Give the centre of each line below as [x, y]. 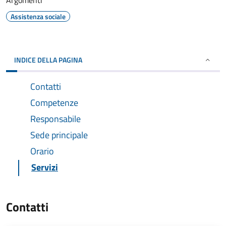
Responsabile [55, 119]
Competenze [54, 103]
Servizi [45, 167]
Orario [42, 151]
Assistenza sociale [38, 16]
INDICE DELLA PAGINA [48, 60]
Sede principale [59, 135]
